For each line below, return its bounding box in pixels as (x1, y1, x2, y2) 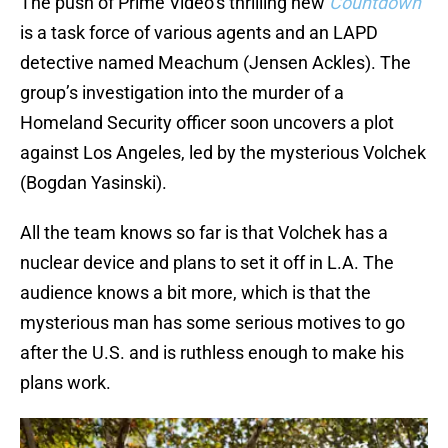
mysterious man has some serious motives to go (20, 312, 405, 334)
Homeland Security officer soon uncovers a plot (20, 112, 394, 134)
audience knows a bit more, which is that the (20, 282, 371, 304)
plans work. (20, 372, 115, 394)
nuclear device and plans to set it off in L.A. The (20, 252, 394, 274)
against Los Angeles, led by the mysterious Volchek (20, 142, 426, 164)
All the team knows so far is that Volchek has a (20, 222, 388, 244)
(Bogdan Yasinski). (20, 172, 171, 194)
